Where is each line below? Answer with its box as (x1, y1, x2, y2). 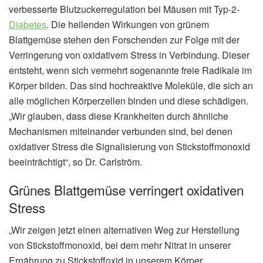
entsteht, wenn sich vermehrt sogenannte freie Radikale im (9, 63, 252, 77)
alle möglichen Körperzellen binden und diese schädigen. (9, 94, 248, 108)
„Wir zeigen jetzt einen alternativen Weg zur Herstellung (9, 223, 240, 237)
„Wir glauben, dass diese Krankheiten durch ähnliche (9, 109, 228, 123)
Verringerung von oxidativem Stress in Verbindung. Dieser (9, 48, 249, 62)
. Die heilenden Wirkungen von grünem (46, 18, 209, 32)
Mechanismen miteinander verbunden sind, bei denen (9, 124, 232, 139)
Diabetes (9, 18, 46, 32)
